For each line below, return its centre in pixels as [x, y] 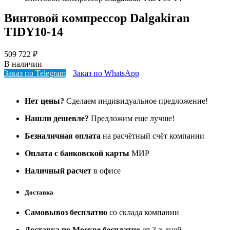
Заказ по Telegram [35, 73]
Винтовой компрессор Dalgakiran [97, 18]
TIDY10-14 [34, 32]
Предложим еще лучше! [132, 119]
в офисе [106, 171]
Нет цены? [44, 101]
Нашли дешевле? [57, 119]
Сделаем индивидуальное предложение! [136, 101]
